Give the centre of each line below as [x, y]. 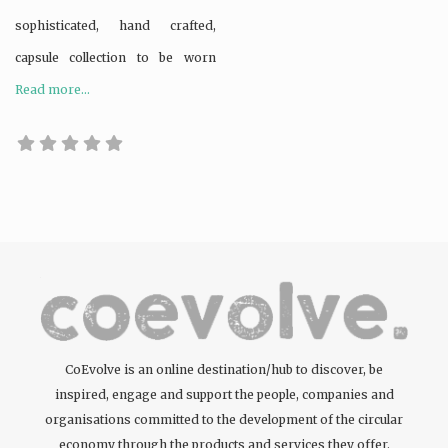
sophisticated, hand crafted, [115, 25]
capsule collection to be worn [115, 57]
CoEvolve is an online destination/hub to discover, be [224, 369]
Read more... [52, 89]
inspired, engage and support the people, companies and [224, 394]
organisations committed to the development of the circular [224, 419]
